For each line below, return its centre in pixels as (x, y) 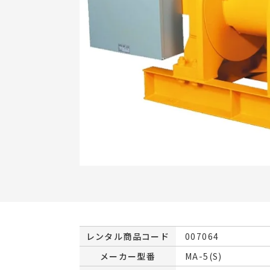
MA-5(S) (204, 256)
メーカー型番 (128, 256)
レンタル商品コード (128, 236)
